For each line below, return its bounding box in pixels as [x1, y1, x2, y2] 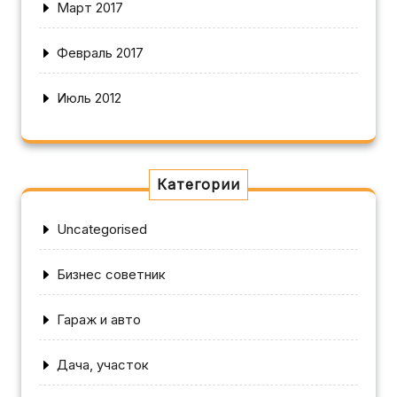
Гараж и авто [57, 310, 141, 328]
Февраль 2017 [57, 43, 144, 61]
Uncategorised [57, 220, 147, 237]
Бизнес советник [57, 265, 166, 283]
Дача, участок [57, 355, 149, 373]
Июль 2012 [57, 89, 121, 106]
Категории [157, 175, 240, 193]
